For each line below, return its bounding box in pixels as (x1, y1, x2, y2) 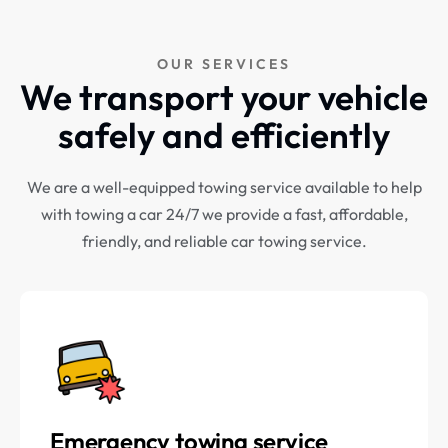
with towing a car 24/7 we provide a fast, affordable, (40, 204, 408, 225)
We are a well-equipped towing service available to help (26, 177, 422, 198)
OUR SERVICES (157, 55, 291, 74)
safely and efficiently (58, 113, 390, 158)
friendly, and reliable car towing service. (81, 231, 367, 252)
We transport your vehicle (20, 75, 428, 120)
